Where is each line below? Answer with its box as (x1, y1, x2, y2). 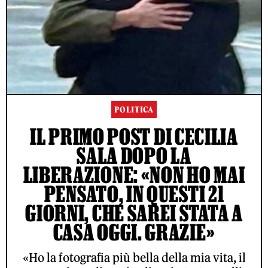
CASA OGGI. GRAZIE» (53, 220, 215, 245)
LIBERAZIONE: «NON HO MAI (23, 162, 245, 188)
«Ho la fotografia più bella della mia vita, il (22, 250, 246, 266)
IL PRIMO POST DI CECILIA (30, 124, 238, 150)
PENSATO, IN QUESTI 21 (44, 181, 224, 207)
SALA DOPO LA (77, 143, 191, 169)
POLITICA (114, 105, 154, 115)
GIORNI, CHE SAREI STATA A (25, 200, 243, 226)
